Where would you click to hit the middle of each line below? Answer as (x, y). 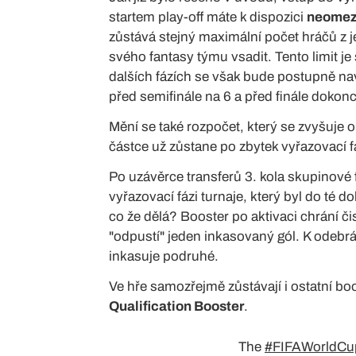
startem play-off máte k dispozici (208, 17)
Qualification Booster (176, 306)
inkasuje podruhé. (164, 256)
